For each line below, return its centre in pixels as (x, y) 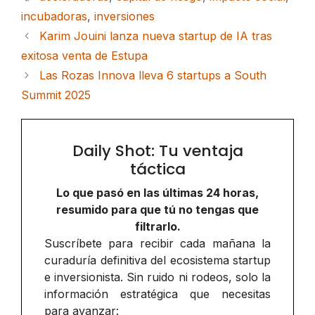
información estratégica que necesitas (157, 294)
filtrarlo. (157, 226)
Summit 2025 (56, 95)
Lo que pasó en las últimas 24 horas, (157, 192)
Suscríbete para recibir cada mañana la (157, 243)
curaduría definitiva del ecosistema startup (157, 260)
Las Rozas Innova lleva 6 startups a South (153, 75)
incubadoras (54, 16)
